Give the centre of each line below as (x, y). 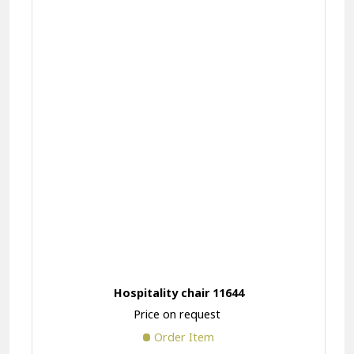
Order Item (185, 337)
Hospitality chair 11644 (179, 293)
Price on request (177, 314)
